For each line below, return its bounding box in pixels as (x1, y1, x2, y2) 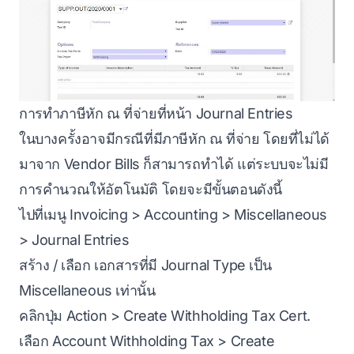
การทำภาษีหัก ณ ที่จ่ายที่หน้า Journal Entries (19, 104, 293, 122)
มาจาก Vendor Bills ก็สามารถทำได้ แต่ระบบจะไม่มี (19, 155, 329, 172)
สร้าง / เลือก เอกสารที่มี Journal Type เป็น (19, 256, 272, 273)
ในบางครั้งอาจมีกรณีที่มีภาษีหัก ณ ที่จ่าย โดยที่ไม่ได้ (19, 130, 330, 147)
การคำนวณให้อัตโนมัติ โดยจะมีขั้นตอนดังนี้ (19, 180, 282, 198)
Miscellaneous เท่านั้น (19, 281, 156, 299)
